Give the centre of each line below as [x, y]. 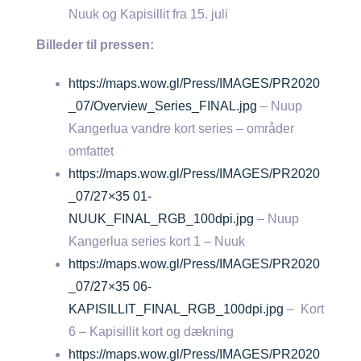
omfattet [91, 151]
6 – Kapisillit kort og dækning [151, 332]
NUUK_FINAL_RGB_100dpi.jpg [161, 219]
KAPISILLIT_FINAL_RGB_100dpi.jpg [176, 309]
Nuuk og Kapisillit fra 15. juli [148, 14]
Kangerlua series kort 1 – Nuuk [157, 241]
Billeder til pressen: [95, 45]
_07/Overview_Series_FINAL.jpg [163, 106]
